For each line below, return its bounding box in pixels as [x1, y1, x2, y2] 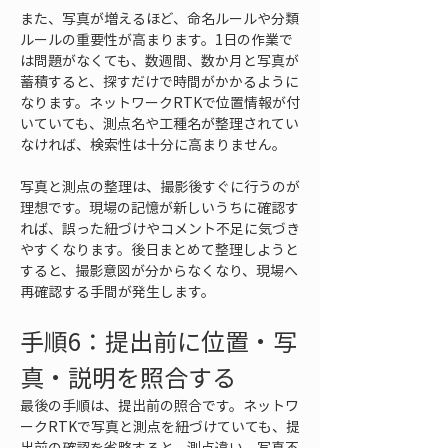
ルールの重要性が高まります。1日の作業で [20, 29, 293, 49]
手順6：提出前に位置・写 [20, 323, 297, 359]
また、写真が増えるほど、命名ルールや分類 [20, 8, 299, 28]
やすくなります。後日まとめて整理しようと [20, 239, 299, 259]
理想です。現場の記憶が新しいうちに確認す [20, 197, 299, 217]
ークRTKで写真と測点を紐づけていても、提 [20, 416, 300, 436]
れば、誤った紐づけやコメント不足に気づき [20, 218, 300, 238]
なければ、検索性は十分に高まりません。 [20, 134, 286, 154]
